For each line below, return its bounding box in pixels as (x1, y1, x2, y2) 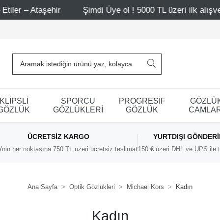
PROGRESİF (118, 96, 165, 105)
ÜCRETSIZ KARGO (27, 133, 89, 140)
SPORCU (60, 96, 95, 105)
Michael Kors (127, 183, 164, 191)
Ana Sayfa (27, 183, 57, 191)
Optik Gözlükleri (69, 183, 115, 191)
